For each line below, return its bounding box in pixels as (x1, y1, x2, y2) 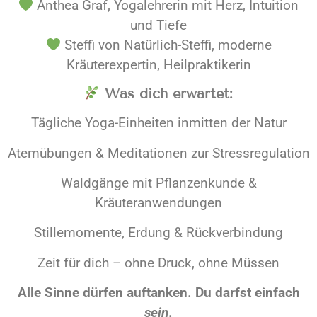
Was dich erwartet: (105, 85, 234, 103)
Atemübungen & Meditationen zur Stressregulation (7, 144, 310, 161)
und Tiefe (130, 16, 187, 33)
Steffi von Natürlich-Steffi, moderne (60, 36, 272, 53)
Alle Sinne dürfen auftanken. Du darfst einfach (17, 284, 300, 301)
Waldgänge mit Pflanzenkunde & (60, 174, 257, 191)
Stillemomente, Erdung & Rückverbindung (34, 224, 283, 241)
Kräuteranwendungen (95, 194, 222, 211)
